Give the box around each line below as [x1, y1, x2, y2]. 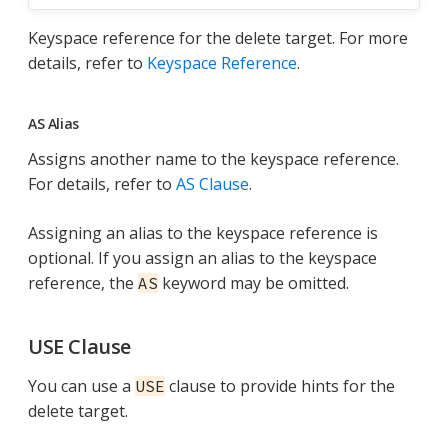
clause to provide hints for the [165, 375, 395, 398]
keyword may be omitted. [158, 272, 349, 295]
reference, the [28, 272, 138, 295]
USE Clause [28, 333, 131, 361]
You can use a [28, 375, 135, 398]
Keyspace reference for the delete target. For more [28, 27, 408, 50]
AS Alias [28, 114, 79, 134]
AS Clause [176, 173, 249, 196]
